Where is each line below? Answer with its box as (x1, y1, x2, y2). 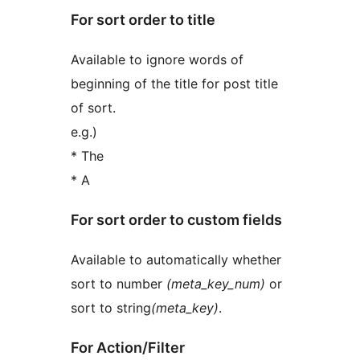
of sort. (71, 100, 116, 117)
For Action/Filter (71, 338, 185, 356)
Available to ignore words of (71, 51, 243, 68)
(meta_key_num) (166, 276, 265, 292)
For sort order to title (71, 11, 215, 29)
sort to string (71, 300, 151, 317)
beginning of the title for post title (71, 76, 278, 92)
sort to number (71, 276, 166, 292)
